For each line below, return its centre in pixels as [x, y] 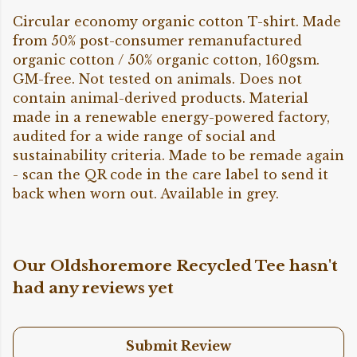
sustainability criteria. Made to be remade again [178, 156]
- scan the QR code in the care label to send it [171, 175]
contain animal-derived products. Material [161, 98]
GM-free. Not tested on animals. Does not [157, 79]
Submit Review [178, 346]
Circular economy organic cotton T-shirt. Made [177, 22]
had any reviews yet [93, 288]
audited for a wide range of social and [144, 137]
